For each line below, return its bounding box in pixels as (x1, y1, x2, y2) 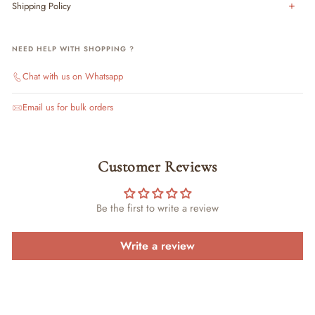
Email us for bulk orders (22, 101, 113, 115)
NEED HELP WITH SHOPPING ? (12, 44, 134, 54)
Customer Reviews (98, 157, 217, 176)
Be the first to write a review (96, 200, 219, 216)
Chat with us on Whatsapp (22, 70, 123, 83)
